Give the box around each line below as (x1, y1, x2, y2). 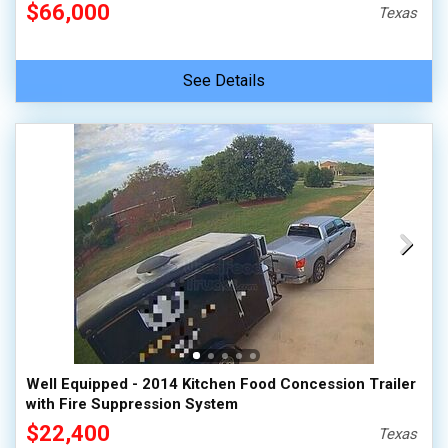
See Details (183, 71, 265, 90)
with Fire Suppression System (26, 395, 238, 413)
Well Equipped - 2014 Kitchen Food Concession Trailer (26, 375, 416, 393)
